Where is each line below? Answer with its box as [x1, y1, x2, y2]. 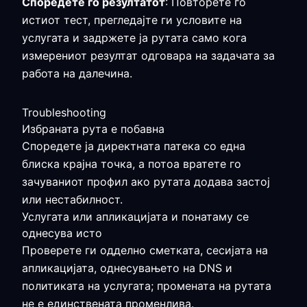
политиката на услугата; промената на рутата [22, 279, 271, 293]
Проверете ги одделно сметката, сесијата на [22, 243, 268, 257]
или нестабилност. [22, 193, 123, 206]
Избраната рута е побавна [22, 122, 164, 136]
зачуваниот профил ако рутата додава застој [22, 175, 270, 188]
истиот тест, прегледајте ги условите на [22, 13, 242, 27]
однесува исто [22, 226, 102, 240]
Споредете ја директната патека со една [22, 139, 245, 153]
